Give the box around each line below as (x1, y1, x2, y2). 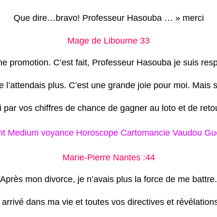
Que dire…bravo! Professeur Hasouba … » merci (13, 13, 204, 23)
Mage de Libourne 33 (67, 35, 150, 46)
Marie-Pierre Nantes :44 (62, 152, 155, 162)
